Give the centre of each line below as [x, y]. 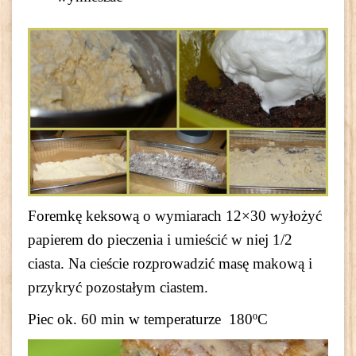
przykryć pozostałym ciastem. [118, 288]
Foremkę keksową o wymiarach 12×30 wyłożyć [175, 216]
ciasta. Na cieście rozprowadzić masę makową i [170, 264]
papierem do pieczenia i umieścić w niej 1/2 [160, 240]
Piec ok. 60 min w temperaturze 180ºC [148, 319]
